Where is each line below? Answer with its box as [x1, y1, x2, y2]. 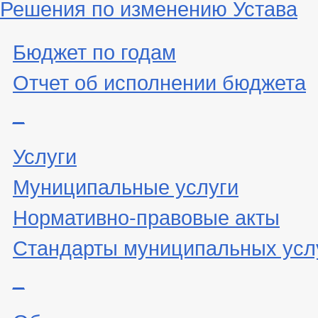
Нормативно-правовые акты [13, 200, 280, 231]
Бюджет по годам [13, 35, 176, 65]
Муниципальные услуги [13, 170, 238, 200]
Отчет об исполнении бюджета [13, 65, 306, 96]
